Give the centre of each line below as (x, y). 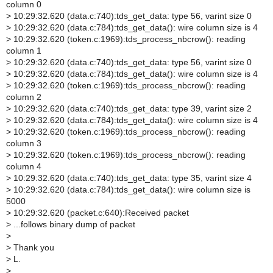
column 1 (24, 51)
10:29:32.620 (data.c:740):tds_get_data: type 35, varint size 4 (131, 178)
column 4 (24, 166)
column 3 (24, 143)
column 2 (24, 97)
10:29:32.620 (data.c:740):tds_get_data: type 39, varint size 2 (131, 108)
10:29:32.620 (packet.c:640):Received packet (100, 213)
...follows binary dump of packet (73, 224)
